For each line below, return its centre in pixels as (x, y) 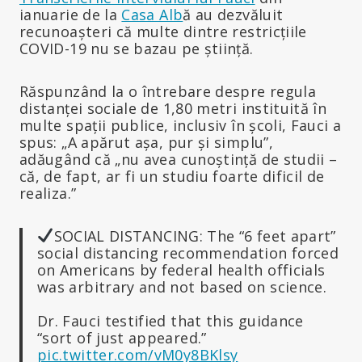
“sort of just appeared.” (122, 337)
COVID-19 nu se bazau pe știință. (137, 48)
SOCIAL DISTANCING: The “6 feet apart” (195, 236)
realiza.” (48, 193)
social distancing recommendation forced (188, 253)
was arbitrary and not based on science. (182, 286)
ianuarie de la (71, 14)
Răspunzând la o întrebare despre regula (168, 91)
